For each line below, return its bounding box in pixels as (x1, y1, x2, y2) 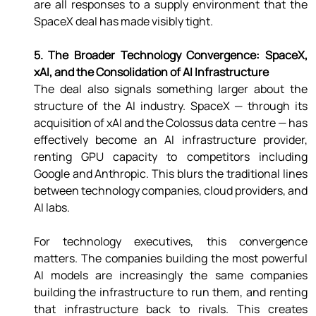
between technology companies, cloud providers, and (33, 183, 308, 199)
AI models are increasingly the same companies (33, 267, 308, 284)
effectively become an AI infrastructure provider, (33, 132, 308, 148)
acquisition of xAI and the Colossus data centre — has (33, 115, 308, 131)
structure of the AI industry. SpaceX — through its (33, 98, 308, 114)
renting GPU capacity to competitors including (33, 149, 308, 165)
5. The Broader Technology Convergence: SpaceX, (33, 47, 308, 63)
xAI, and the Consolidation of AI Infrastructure (33, 64, 271, 80)
